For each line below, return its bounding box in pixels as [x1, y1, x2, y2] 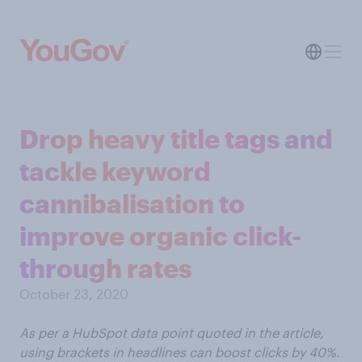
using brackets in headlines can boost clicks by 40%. [19, 344, 340, 360]
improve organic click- [19, 221, 301, 250]
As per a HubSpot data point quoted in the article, [19, 325, 324, 340]
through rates [19, 253, 192, 283]
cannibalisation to [19, 188, 245, 218]
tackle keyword [19, 156, 211, 186]
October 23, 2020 [19, 286, 128, 301]
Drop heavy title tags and [19, 124, 333, 154]
